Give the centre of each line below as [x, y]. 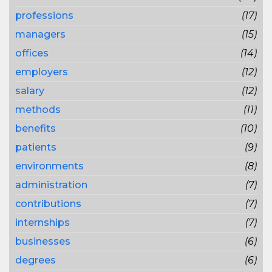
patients [36, 147]
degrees [36, 260]
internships [42, 223]
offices [32, 53]
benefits [36, 128]
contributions [48, 204]
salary [30, 91]
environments [49, 166]
